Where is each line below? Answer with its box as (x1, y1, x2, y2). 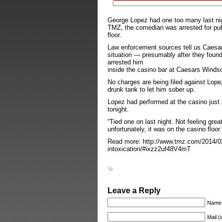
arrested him (108, 58, 143, 66)
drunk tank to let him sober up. (108, 86, 195, 93)
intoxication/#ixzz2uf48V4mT (108, 145, 191, 153)
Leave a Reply (108, 186, 161, 195)
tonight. (108, 106, 129, 113)
